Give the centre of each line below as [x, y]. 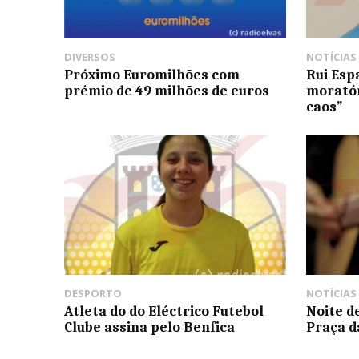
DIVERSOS [90, 57]
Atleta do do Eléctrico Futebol [164, 311]
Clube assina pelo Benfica [149, 327]
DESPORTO [93, 293]
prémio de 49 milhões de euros [167, 91]
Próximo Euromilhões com [152, 75]
